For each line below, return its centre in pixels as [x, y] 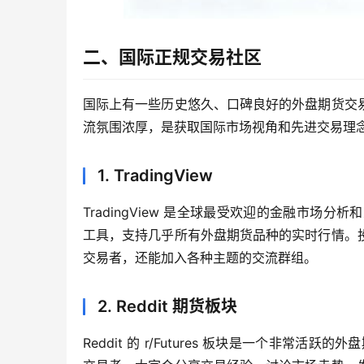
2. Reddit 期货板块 [167, 307]
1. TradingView [155, 176]
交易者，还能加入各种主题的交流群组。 [200, 258]
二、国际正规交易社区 [172, 57]
